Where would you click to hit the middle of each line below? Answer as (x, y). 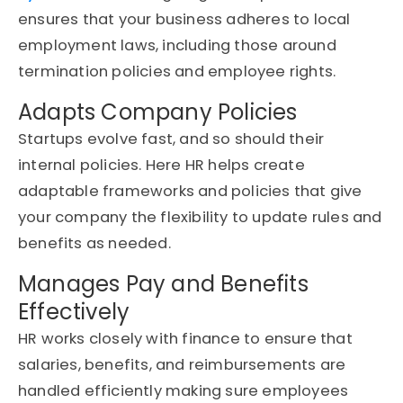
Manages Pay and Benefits (163, 284)
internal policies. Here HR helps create (161, 166)
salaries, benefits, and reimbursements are (182, 365)
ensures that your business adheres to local (184, 20)
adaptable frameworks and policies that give (190, 192)
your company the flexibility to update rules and (200, 218)
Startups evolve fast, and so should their (171, 139)
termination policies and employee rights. (177, 72)
